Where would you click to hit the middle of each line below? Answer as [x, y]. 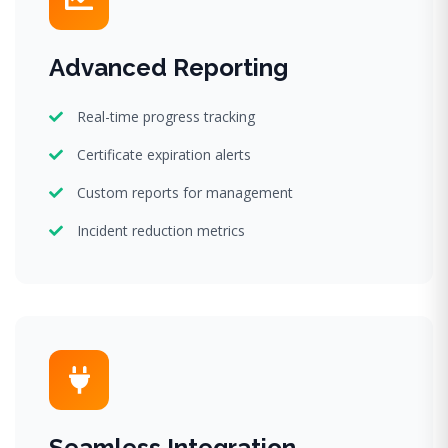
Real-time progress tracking [166, 116]
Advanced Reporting [168, 67]
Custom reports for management [185, 192]
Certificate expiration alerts [164, 154]
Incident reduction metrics [161, 230]
